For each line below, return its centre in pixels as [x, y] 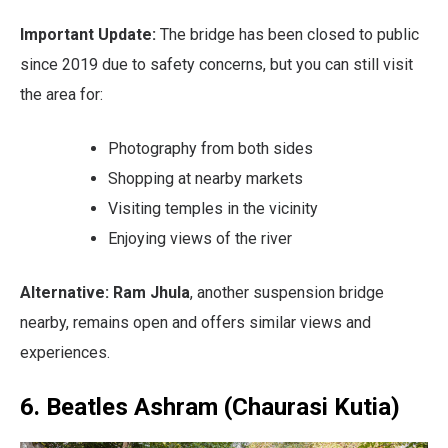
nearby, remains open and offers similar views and [195, 322]
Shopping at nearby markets [205, 178]
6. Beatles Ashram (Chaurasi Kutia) [210, 406]
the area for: [61, 94]
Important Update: [88, 34]
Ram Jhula [151, 292]
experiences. [65, 352]
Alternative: [64, 292]
